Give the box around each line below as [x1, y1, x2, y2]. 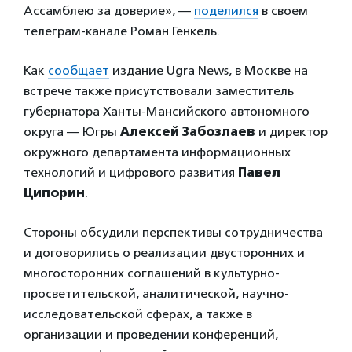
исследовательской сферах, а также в [24, 306, 252, 321]
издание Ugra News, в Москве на [109, 62, 308, 78]
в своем [258, 2, 308, 18]
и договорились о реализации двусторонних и [24, 244, 305, 260]
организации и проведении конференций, [24, 326, 278, 342]
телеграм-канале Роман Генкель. [24, 23, 220, 38]
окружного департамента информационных [24, 144, 291, 159]
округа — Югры [24, 123, 120, 139]
